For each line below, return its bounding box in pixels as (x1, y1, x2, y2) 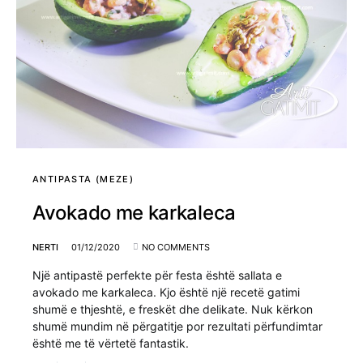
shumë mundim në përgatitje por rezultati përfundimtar (32, 318, 322, 333)
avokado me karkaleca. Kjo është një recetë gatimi (32, 284, 300, 299)
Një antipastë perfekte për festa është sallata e (32, 267, 282, 282)
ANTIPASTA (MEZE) (32, 173, 134, 185)
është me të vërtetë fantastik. (32, 335, 189, 350)
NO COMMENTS (142, 241, 210, 253)
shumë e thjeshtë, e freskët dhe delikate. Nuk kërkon (32, 301, 313, 316)
